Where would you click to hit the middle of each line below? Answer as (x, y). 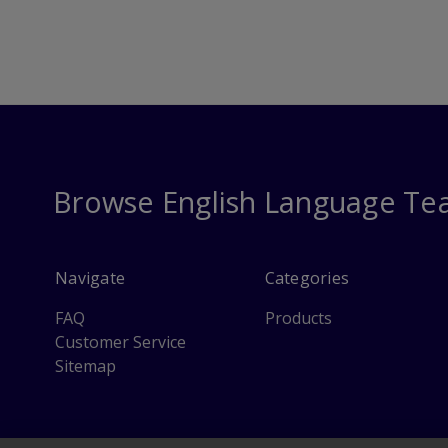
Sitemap (85, 366)
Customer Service (120, 342)
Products (298, 318)
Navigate (90, 278)
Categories (307, 278)
